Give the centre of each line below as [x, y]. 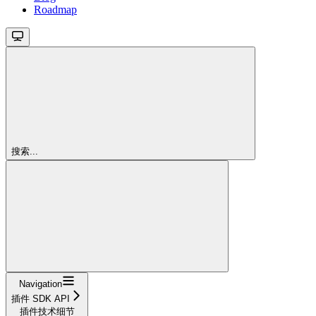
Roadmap [55, 9]
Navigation [41, 284]
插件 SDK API [41, 298]
